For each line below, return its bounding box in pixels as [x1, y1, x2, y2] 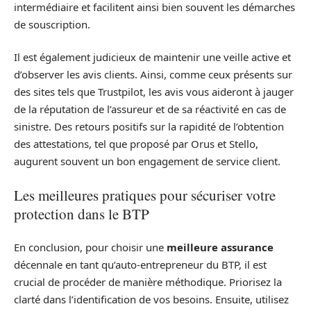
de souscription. [14, 17, 90, 31]
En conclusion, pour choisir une [14, 240, 167, 255]
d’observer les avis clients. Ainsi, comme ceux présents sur [14, 67, 292, 82]
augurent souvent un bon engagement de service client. [14, 154, 280, 169]
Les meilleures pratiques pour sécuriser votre [14, 185, 276, 205]
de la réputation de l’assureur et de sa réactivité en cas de [14, 102, 286, 117]
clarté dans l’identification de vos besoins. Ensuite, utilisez [14, 292, 289, 307]
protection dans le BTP [14, 203, 149, 224]
